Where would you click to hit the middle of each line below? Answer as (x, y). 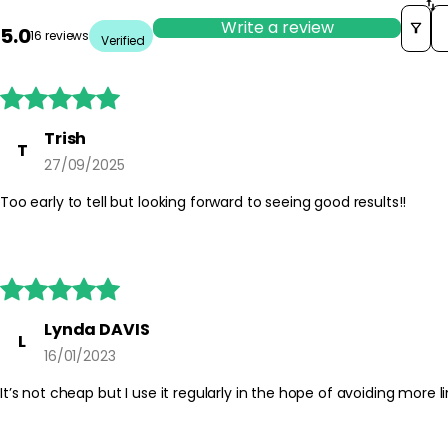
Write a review (277, 28)
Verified (123, 40)
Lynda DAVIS (97, 329)
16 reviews (60, 36)
